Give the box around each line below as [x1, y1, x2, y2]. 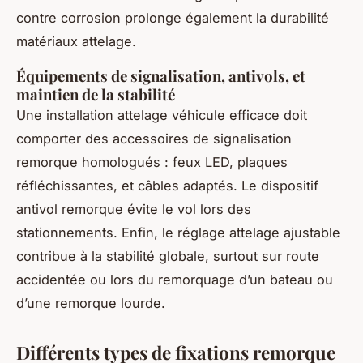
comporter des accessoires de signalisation [16, 130, 292, 147]
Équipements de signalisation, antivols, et [16, 66, 305, 87]
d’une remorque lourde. [16, 295, 165, 312]
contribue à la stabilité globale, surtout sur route [16, 248, 319, 265]
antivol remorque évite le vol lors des [16, 201, 251, 218]
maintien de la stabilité [16, 84, 175, 105]
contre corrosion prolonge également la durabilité [16, 10, 329, 27]
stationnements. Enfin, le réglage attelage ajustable [16, 224, 340, 241]
